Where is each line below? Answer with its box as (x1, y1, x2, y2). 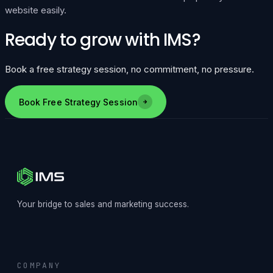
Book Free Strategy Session (19, 96, 138, 107)
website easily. (5, 4, 66, 16)
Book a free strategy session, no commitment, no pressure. (5, 63, 254, 76)
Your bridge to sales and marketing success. (17, 199, 189, 210)
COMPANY (17, 260, 62, 271)
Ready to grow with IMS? (5, 28, 200, 52)
